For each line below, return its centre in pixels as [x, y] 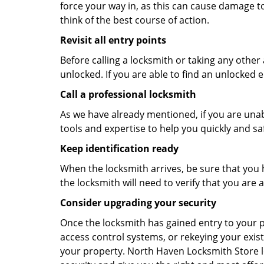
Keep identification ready [119, 148]
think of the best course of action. [135, 20]
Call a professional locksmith [128, 94]
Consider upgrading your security [138, 203]
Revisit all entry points [113, 40]
